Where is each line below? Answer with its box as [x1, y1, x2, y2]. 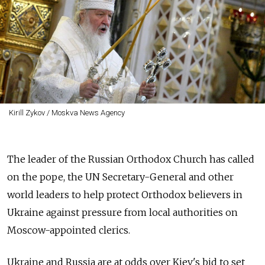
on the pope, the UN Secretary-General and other [7, 171, 234, 183]
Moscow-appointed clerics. [7, 224, 130, 236]
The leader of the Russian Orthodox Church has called [7, 153, 254, 165]
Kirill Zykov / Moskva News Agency [8, 108, 125, 117]
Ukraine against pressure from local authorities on [7, 206, 238, 218]
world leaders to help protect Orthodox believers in [7, 189, 243, 201]
